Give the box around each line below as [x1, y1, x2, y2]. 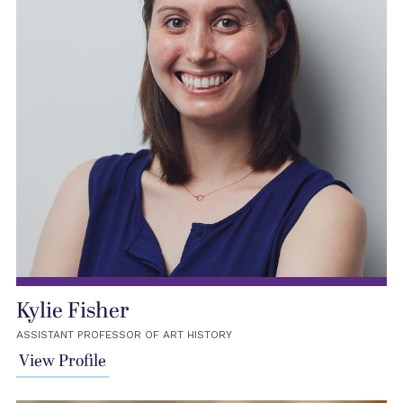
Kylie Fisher [15, 294, 129, 327]
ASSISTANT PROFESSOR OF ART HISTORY [15, 327, 232, 341]
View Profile [18, 348, 106, 373]
